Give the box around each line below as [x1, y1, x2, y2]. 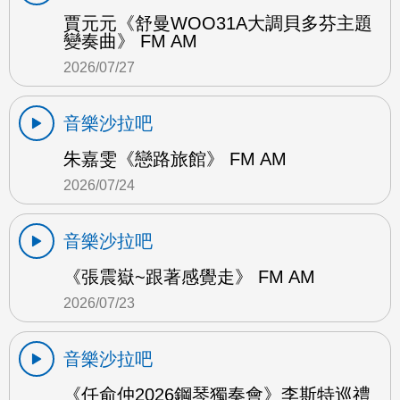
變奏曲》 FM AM [63, 30, 197, 51]
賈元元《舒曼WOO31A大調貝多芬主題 [63, 12, 372, 33]
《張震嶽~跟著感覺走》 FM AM [63, 266, 315, 287]
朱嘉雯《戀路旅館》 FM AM [63, 148, 287, 169]
